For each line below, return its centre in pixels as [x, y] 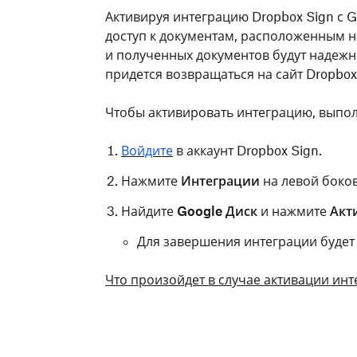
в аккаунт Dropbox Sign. [247, 151]
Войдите [147, 151]
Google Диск [217, 211]
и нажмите [294, 211]
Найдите [149, 211]
